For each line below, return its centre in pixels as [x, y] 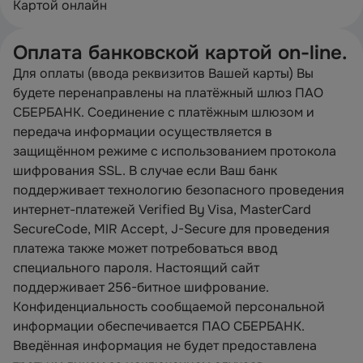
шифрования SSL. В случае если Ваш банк [145, 171]
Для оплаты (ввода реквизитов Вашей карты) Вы [163, 73]
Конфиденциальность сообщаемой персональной [169, 307]
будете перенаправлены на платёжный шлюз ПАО [168, 93]
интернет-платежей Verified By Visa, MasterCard [162, 209]
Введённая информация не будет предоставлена [165, 346]
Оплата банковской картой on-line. [180, 53]
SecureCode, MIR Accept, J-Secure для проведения [171, 229]
